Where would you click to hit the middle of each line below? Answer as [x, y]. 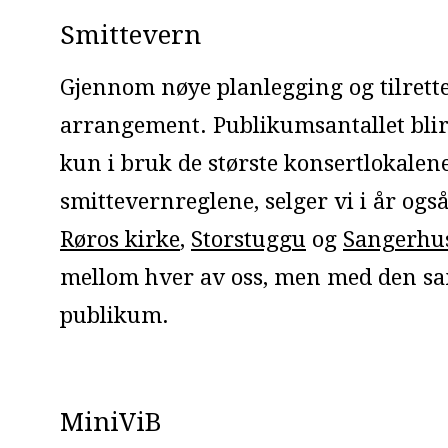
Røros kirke [120, 239]
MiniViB [111, 422]
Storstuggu [248, 239]
